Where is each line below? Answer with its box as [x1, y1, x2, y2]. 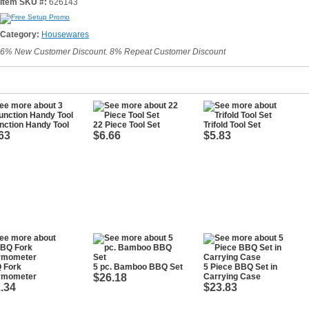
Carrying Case [203, 272, 261, 281]
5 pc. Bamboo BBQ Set [93, 262, 183, 272]
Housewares [41, 30, 89, 39]
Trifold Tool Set [203, 120, 261, 130]
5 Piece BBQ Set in [203, 262, 277, 272]
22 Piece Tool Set [93, 120, 160, 130]
